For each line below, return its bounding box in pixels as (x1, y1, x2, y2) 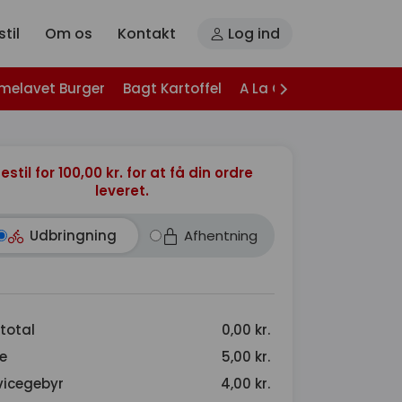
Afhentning (184, 225, 258, 245)
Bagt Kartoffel (123, 79, 222, 98)
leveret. (95, 181, 149, 200)
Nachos (330, 79, 384, 98)
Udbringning (29, 225, 117, 245)
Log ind (224, 23, 280, 44)
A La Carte (240, 79, 312, 98)
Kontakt (118, 23, 176, 44)
